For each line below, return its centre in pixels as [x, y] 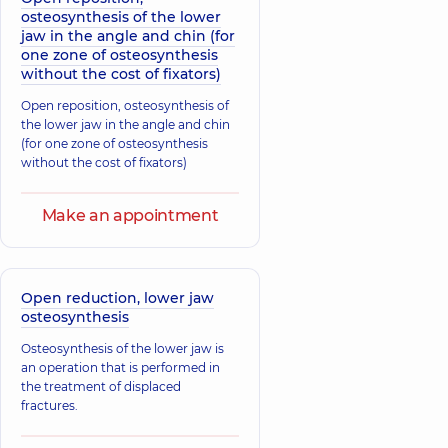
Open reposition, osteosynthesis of [125, 105]
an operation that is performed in [120, 367]
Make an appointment [130, 215]
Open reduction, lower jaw [117, 298]
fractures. [49, 405]
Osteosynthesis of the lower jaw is [122, 348]
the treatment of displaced [101, 386]
